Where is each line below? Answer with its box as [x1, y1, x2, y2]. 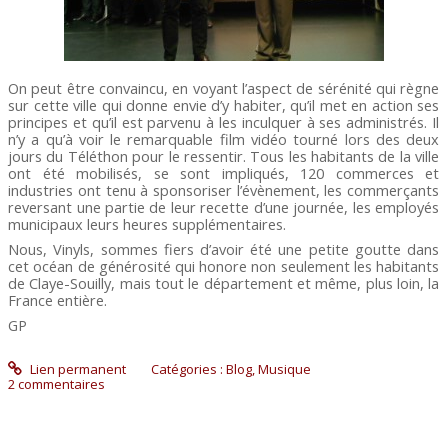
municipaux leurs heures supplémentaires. [8, 213, 287, 234]
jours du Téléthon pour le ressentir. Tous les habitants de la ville [8, 145, 440, 166]
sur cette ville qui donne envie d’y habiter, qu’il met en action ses [8, 94, 440, 115]
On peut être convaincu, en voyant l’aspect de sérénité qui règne [8, 77, 440, 98]
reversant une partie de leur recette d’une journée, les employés [8, 196, 440, 217]
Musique [257, 359, 311, 378]
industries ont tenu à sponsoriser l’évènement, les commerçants [8, 179, 440, 200]
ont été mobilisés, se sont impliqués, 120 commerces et [8, 162, 440, 183]
